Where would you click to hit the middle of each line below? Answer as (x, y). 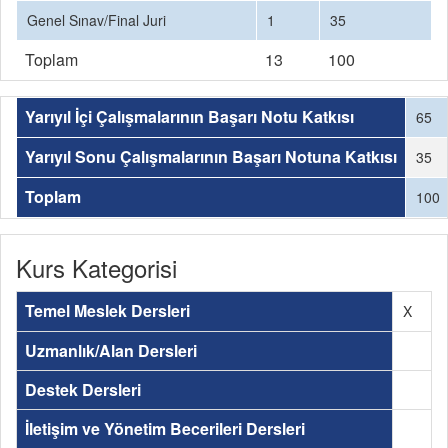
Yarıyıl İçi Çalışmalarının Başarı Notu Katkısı (189, 116)
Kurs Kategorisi (96, 267)
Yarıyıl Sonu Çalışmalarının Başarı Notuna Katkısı (211, 156)
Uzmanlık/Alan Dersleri (111, 350)
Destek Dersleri (83, 389)
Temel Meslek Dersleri (107, 310)
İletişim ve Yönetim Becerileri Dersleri (165, 428)
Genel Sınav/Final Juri (96, 20)
